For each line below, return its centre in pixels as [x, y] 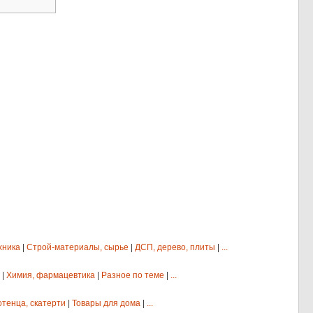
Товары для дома [106, 304]
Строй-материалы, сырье [78, 248]
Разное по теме [133, 276]
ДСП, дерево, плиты [175, 248]
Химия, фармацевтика [51, 276]
